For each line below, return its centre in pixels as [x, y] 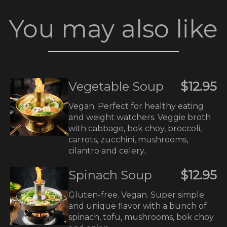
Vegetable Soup [116, 86]
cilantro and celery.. [108, 151]
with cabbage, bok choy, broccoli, [135, 128]
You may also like [113, 29]
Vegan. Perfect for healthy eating [136, 106]
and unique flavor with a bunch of [138, 206]
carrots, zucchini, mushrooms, [128, 140]
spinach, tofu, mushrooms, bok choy [141, 217]
